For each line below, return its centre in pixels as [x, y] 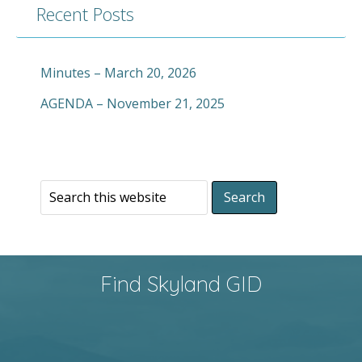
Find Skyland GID [181, 284]
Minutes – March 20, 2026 [118, 73]
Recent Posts [85, 14]
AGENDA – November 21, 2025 [133, 104]
